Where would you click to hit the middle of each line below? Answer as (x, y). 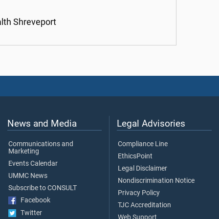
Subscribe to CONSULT (43, 188)
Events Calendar (33, 163)
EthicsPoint (135, 156)
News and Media (42, 123)
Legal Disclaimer (142, 168)
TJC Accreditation (144, 205)
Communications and (41, 144)
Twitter (29, 213)
